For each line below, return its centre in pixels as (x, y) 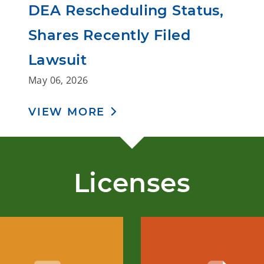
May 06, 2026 (58, 80)
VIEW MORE (67, 112)
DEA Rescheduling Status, (126, 10)
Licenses (132, 183)
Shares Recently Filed (110, 35)
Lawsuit (58, 60)
